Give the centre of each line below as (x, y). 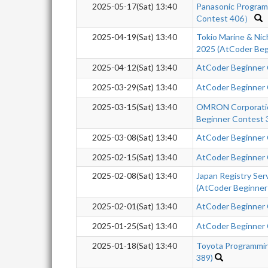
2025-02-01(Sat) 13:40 (135, 206)
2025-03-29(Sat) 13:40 (135, 87)
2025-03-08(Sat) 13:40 (135, 137)
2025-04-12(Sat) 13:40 (135, 67)
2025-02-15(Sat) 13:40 (135, 157)
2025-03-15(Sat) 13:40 (135, 107)
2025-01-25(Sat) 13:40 (135, 226)
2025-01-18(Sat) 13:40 (135, 246)
